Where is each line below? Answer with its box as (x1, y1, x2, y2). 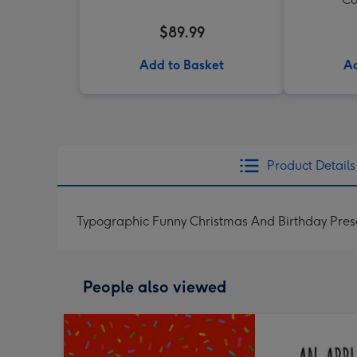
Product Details (266, 158, 355, 173)
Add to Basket (139, 57, 224, 73)
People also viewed (83, 277, 226, 296)
